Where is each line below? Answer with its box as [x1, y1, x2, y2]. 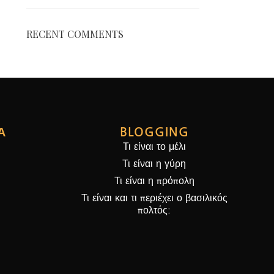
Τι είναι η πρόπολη [114, 174, 194, 188]
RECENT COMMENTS [26, 28, 124, 41]
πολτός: [138, 203, 171, 217]
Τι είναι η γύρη [122, 157, 187, 171]
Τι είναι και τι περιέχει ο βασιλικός [81, 191, 228, 205]
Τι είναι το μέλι [122, 139, 186, 154]
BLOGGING [119, 125, 189, 138]
